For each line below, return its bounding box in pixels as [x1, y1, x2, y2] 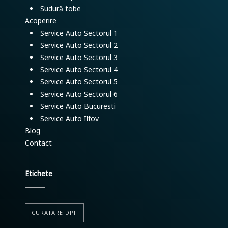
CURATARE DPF [32, 209, 77, 216]
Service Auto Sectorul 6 [40, 89, 118, 99]
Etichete [25, 168, 52, 178]
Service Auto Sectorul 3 [40, 52, 118, 62]
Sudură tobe [40, 4, 81, 13]
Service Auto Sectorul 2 [40, 40, 118, 50]
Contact [25, 138, 52, 148]
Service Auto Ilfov [40, 113, 99, 123]
